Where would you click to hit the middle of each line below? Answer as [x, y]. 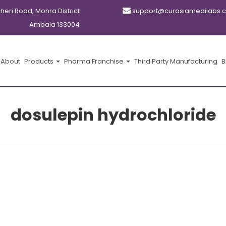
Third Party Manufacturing [176, 61]
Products [40, 61]
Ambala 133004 [54, 24]
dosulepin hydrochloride [113, 115]
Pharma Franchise [95, 61]
